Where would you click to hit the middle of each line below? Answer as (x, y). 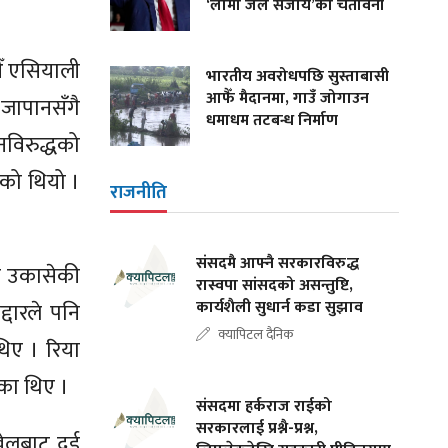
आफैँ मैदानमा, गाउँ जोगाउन (288, 98)
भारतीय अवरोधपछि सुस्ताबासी (298, 76)
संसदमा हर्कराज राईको (264, 406)
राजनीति (139, 193)
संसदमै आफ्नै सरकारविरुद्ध (278, 263)
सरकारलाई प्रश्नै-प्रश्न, (257, 428)
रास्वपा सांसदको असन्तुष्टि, (275, 285)
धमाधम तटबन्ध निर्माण (272, 120)
